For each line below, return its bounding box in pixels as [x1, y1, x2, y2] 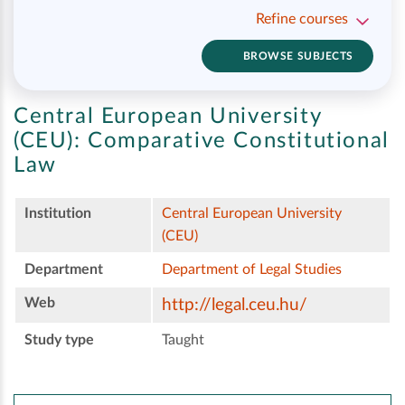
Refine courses [256, 12, 348, 26]
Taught [162, 333, 204, 348]
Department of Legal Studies [162, 262, 342, 278]
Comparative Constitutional [80, 130, 390, 153]
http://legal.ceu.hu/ [162, 297, 307, 315]
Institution [24, 206, 91, 221]
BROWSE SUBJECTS [242, 51, 353, 61]
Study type [24, 333, 94, 348]
